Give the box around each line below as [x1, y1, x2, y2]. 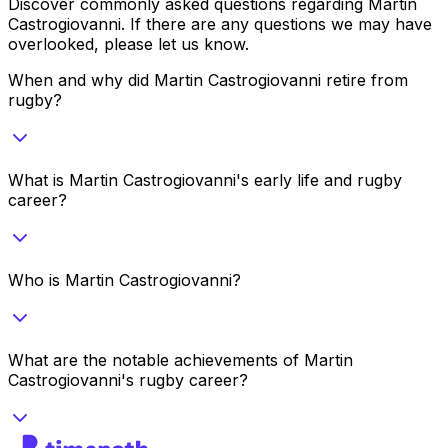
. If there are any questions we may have [121, 13, 432, 34]
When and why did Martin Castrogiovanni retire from [8, 69, 408, 90]
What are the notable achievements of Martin [8, 349, 353, 370]
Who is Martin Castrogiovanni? [8, 269, 241, 290]
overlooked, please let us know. [8, 33, 249, 54]
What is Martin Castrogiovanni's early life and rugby [8, 169, 402, 190]
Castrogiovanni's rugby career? [8, 369, 248, 390]
